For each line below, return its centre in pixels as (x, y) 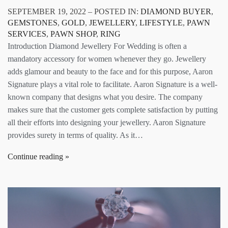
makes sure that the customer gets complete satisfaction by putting (113, 109)
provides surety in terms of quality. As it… (75, 135)
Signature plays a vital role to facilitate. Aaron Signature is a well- (112, 84)
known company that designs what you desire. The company (105, 97)
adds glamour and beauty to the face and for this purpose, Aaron (110, 71)
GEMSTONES (33, 22)
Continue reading (35, 156)
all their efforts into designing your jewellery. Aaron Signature (107, 122)
